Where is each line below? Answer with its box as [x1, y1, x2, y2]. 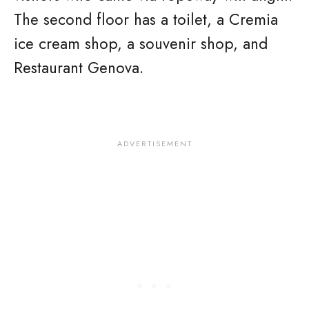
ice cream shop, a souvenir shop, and [14, 32, 268, 54]
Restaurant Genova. [14, 57, 143, 79]
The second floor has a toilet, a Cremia [14, 8, 278, 30]
